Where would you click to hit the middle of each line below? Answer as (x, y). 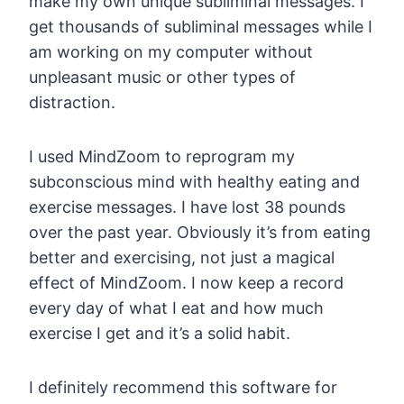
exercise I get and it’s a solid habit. (160, 333)
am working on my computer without (171, 51)
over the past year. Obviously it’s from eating (200, 232)
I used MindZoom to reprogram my (162, 156)
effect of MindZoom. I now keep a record (186, 282)
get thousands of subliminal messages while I (201, 26)
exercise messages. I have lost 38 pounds (187, 207)
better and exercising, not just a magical (182, 257)
